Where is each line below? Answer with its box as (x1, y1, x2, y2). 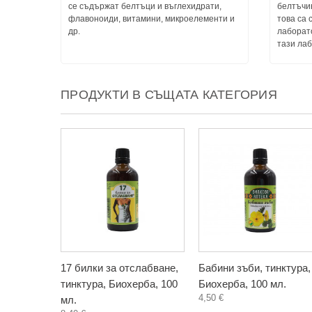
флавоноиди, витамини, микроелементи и (68, 14, 235, 24)
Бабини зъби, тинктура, (198, 262, 311, 274)
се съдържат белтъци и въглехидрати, (68, 1, 221, 11)
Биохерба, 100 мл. (198, 278, 286, 290)
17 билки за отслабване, (61, 262, 178, 274)
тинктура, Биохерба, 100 (61, 278, 178, 290)
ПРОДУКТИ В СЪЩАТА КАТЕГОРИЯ (61, 88, 277, 102)
